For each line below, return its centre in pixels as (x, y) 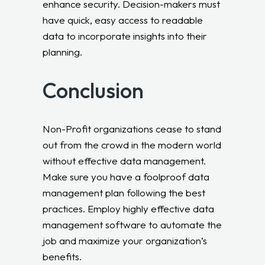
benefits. (62, 256)
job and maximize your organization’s (125, 240)
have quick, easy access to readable (123, 20)
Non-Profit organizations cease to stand (132, 128)
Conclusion (93, 90)
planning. (63, 51)
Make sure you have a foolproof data (126, 176)
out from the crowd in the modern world (132, 144)
